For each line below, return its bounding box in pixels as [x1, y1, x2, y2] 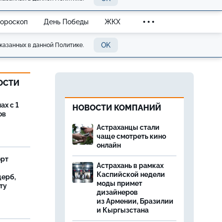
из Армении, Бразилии [97, 197, 173, 205]
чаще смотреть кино [97, 132, 166, 140]
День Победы [44, 17, 89, 26]
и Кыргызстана [97, 206, 149, 214]
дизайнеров [97, 188, 138, 196]
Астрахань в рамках [97, 162, 164, 169]
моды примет [97, 179, 142, 187]
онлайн [97, 141, 121, 149]
